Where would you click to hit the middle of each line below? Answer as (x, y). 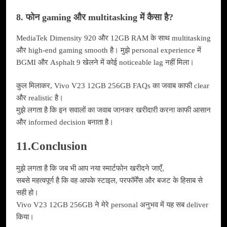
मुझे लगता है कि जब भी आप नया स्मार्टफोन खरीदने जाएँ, (90, 168)
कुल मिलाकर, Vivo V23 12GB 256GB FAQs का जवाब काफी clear (113, 86)
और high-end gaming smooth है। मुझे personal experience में (109, 50)
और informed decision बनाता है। (65, 122)
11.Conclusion (52, 146)
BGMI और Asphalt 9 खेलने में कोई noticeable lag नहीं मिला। (105, 62)
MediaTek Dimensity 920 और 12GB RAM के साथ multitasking (113, 38)
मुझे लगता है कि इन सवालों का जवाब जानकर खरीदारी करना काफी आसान (113, 110)
